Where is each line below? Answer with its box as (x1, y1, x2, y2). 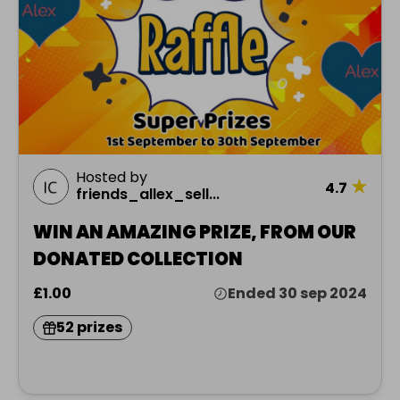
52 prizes (56, 317, 122, 338)
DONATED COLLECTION (33, 246, 243, 272)
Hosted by (76, 167, 147, 188)
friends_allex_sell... (76, 184, 220, 205)
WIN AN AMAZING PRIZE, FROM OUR (33, 220, 356, 246)
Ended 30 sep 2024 (228, 283, 367, 304)
